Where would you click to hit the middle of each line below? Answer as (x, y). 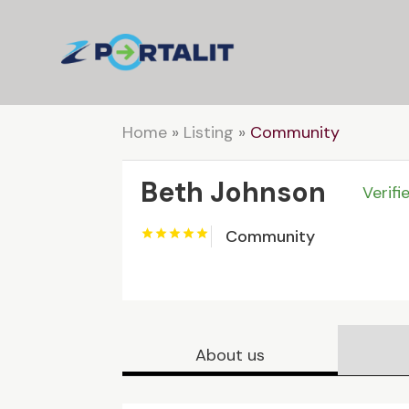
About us (231, 355)
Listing (209, 132)
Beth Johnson (234, 192)
